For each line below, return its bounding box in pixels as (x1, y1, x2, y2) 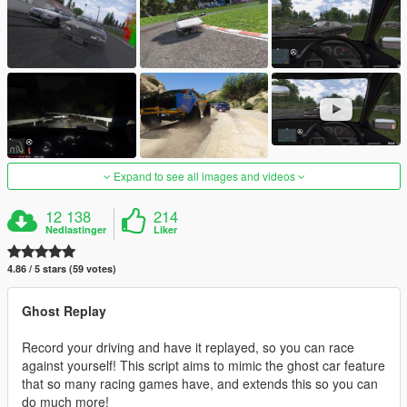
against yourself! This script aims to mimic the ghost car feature (22, 356, 385, 375)
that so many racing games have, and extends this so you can (22, 374, 378, 393)
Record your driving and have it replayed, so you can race (22, 338, 354, 357)
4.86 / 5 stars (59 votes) (7, 262, 116, 276)
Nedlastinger (45, 223, 107, 237)
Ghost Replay (22, 302, 106, 321)
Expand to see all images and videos (110, 168, 298, 184)
